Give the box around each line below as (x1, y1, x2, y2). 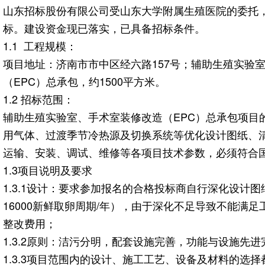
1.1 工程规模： (3, 38, 77, 53)
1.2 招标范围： (3, 91, 74, 106)
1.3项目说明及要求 (3, 162, 92, 177)
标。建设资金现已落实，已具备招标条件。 (3, 20, 205, 35)
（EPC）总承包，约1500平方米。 (3, 73, 166, 89)
